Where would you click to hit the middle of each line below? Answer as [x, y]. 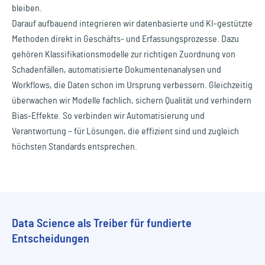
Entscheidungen [51, 239]
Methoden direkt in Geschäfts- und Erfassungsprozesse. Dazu [125, 39]
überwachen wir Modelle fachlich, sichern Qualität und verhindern [132, 101]
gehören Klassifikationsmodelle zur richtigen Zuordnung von [124, 55]
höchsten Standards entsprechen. [75, 147]
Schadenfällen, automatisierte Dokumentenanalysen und [117, 70]
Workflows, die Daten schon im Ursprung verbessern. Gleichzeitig [132, 85]
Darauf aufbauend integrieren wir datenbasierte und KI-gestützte [132, 24]
